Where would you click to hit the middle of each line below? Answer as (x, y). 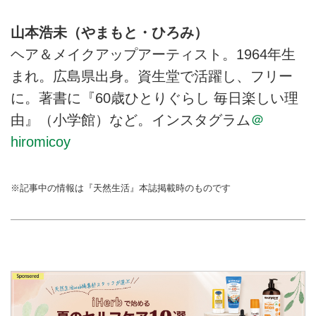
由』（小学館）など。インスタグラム (130, 120)
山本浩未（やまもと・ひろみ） (109, 33)
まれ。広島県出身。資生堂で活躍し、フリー (152, 77)
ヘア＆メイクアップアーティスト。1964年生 (153, 55)
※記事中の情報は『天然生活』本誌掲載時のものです (121, 188)
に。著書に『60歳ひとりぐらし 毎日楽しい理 (154, 98)
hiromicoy (41, 142)
